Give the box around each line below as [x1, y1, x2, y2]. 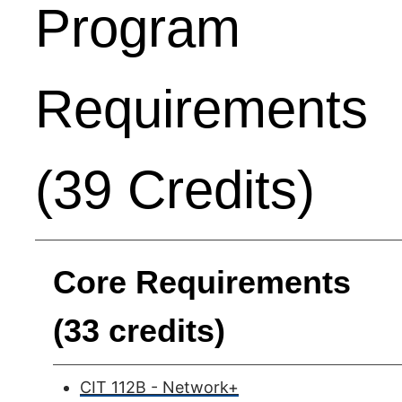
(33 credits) [53, 312, 225, 349]
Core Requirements [53, 264, 351, 301]
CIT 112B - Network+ [80, 378, 239, 397]
